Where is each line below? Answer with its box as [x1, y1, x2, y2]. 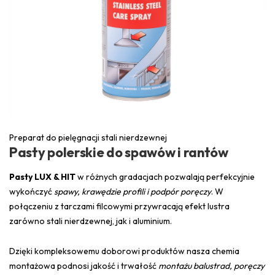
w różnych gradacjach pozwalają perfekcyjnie [76, 171, 255, 183]
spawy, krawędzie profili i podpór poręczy [54, 186, 211, 198]
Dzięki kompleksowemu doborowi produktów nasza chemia [9, 246, 239, 257]
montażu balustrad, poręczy [158, 260, 265, 272]
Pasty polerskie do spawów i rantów [9, 144, 228, 161]
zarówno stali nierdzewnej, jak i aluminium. [9, 215, 172, 227]
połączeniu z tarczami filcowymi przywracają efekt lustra [9, 201, 230, 212]
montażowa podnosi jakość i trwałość [9, 260, 158, 272]
